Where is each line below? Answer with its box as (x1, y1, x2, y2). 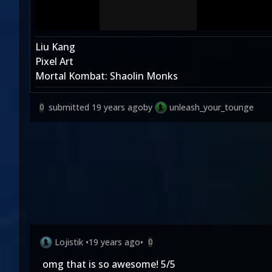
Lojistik (55, 236, 83, 248)
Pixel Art (35, 55, 73, 68)
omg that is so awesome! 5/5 (42, 257, 175, 271)
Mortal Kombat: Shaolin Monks (35, 69, 178, 83)
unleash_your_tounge (169, 101, 254, 113)
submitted (49, 101, 92, 113)
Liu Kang (35, 40, 75, 53)
